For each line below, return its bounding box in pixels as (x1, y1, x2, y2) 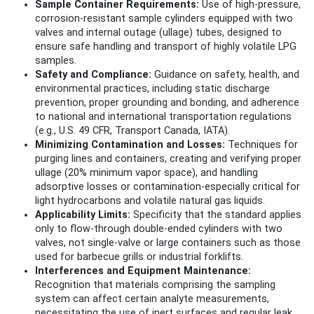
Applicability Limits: (35, 209, 130, 221)
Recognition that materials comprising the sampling (35, 279, 275, 292)
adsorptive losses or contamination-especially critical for (35, 181, 300, 193)
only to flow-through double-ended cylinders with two (35, 223, 282, 235)
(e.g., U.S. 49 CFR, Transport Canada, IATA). (35, 125, 230, 137)
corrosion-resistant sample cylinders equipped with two (35, 13, 293, 25)
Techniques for (225, 139, 298, 151)
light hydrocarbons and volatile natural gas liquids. (35, 195, 265, 207)
